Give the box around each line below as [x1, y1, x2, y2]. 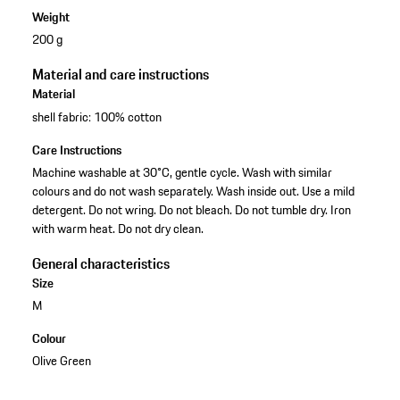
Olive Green [31, 350, 91, 371]
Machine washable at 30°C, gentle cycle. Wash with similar [31, 162, 332, 182]
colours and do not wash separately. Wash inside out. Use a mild [31, 180, 354, 201]
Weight [31, 7, 70, 28]
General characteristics [31, 252, 170, 274]
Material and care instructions [31, 63, 209, 86]
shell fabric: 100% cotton [31, 106, 162, 127]
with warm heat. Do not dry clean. [31, 218, 204, 238]
